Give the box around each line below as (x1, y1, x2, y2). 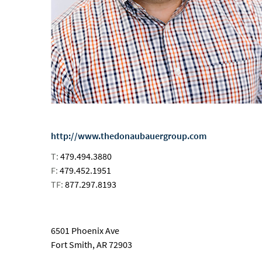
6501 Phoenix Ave (51, 225, 119, 236)
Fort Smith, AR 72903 (51, 239, 132, 250)
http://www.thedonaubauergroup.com (51, 130, 206, 142)
